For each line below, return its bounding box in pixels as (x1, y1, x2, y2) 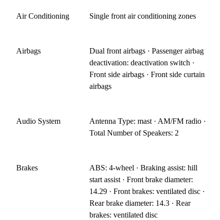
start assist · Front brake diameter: (89, 175, 193, 184)
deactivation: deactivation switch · (89, 58, 195, 67)
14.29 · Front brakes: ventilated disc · (89, 187, 205, 195)
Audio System (16, 116, 60, 125)
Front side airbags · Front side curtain (89, 70, 205, 79)
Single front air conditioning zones (89, 11, 196, 20)
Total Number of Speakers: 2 (89, 128, 179, 137)
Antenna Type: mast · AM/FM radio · (89, 116, 206, 125)
